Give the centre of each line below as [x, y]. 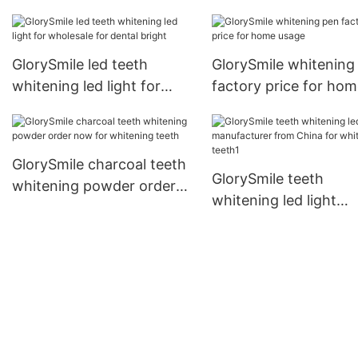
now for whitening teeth [94, 208]
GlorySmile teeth [267, 179]
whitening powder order [94, 186]
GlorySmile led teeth [80, 65]
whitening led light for [86, 86]
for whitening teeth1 [280, 244]
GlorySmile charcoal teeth [99, 165]
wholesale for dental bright [103, 108]
